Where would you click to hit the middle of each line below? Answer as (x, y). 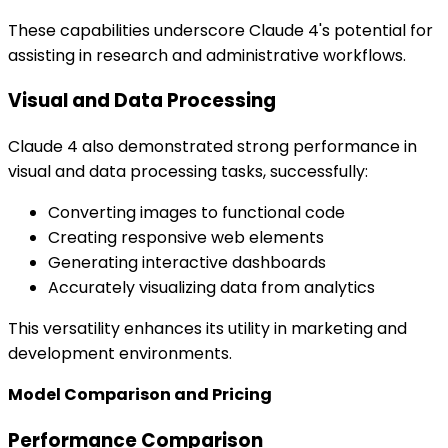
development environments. (120, 354)
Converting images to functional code (196, 213)
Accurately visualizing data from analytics (211, 288)
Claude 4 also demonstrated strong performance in (212, 147)
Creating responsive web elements (186, 238)
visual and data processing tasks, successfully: (188, 172)
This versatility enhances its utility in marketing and (207, 329)
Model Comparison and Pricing (140, 395)
